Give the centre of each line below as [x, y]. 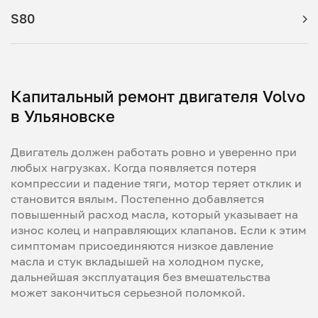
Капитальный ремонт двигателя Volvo [158, 96]
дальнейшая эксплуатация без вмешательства [141, 277]
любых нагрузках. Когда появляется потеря [133, 168]
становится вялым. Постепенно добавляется [137, 199]
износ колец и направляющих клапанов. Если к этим [159, 230]
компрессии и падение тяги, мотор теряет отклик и [156, 183]
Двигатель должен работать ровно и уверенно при [154, 152]
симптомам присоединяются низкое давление [142, 246]
